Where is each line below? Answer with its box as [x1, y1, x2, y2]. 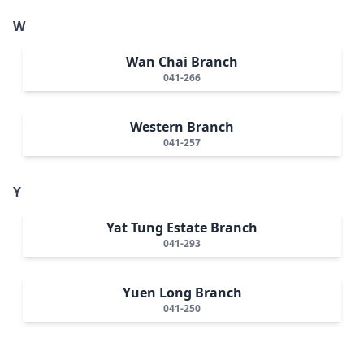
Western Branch [130, 117, 234, 136]
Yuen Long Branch [122, 283, 242, 301]
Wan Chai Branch [126, 52, 238, 71]
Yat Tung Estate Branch [106, 218, 258, 236]
